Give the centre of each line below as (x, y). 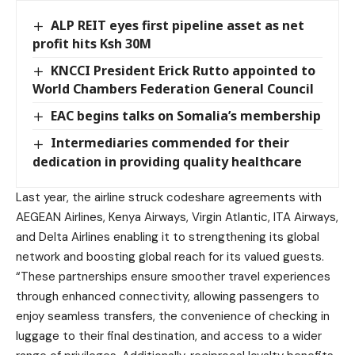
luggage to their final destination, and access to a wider (169, 336)
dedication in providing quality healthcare (167, 161)
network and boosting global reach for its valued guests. (170, 256)
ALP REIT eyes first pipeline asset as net (178, 25)
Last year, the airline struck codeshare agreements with (169, 197)
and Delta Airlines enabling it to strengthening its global (168, 237)
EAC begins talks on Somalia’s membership (186, 116)
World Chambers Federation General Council (173, 89)
